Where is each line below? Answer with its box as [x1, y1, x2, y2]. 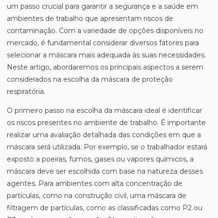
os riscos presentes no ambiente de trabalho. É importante [7, 118, 206, 127]
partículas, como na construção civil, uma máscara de [7, 191, 186, 200]
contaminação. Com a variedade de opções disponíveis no [7, 26, 203, 35]
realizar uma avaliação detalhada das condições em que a [7, 130, 201, 139]
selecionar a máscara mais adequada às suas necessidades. [7, 51, 206, 59]
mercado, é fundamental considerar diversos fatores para [7, 38, 199, 47]
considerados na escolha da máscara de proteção [7, 75, 173, 84]
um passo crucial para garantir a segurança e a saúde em [7, 2, 198, 11]
